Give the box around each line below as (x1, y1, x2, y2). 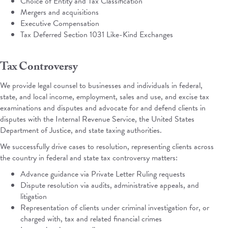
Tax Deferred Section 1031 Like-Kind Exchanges (20, 28, 173, 41)
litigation (20, 190, 47, 203)
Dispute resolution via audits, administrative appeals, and (20, 179, 199, 191)
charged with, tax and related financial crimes (20, 213, 162, 225)
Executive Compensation (20, 17, 99, 30)
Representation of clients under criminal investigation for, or (20, 202, 209, 214)
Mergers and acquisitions (20, 6, 99, 18)
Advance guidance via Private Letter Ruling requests (20, 168, 185, 180)
